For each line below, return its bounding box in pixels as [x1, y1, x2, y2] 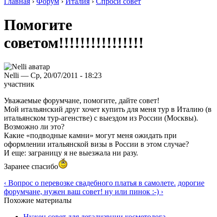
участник [4, 79, 34, 88]
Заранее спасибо [4, 162, 58, 170]
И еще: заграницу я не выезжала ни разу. [4, 148, 138, 157]
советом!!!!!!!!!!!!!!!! [4, 34, 144, 52]
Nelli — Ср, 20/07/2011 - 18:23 [4, 71, 102, 79]
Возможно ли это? [4, 122, 64, 131]
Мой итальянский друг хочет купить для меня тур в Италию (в [4, 105, 212, 113]
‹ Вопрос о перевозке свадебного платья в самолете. [4, 178, 176, 187]
